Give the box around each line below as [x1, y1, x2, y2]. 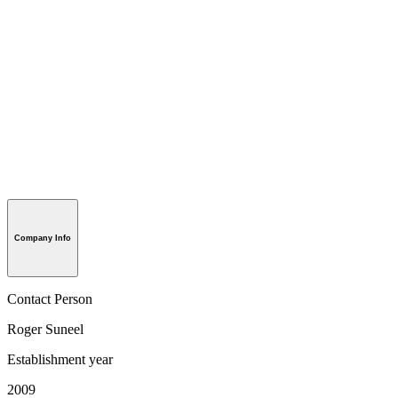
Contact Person [7, 291, 92, 306]
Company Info [14, 233, 71, 243]
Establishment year [7, 351, 113, 367]
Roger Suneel [7, 321, 84, 337]
